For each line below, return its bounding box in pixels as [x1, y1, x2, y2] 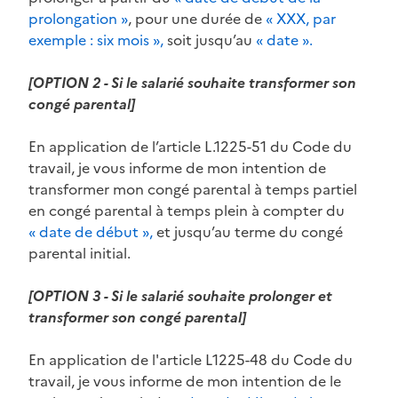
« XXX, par [266, 7, 336, 29]
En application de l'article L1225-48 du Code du [28, 348, 353, 370]
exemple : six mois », [28, 28, 163, 51]
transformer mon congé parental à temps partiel [28, 178, 357, 200]
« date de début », [28, 220, 153, 243]
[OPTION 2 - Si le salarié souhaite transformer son [28, 71, 356, 93]
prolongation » [28, 7, 128, 29]
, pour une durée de [128, 7, 266, 29]
